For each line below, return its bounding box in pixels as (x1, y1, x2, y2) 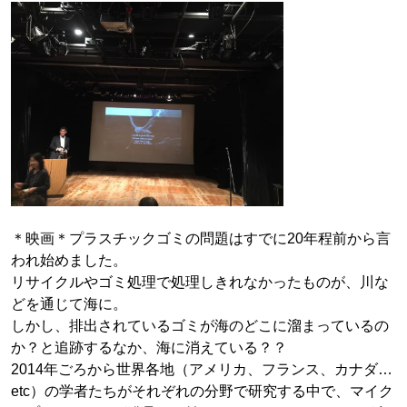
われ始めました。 (11, 253, 127, 268)
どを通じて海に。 (11, 296, 127, 312)
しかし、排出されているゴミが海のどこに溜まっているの (11, 318, 389, 333)
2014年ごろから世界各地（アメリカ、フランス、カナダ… (11, 362, 392, 377)
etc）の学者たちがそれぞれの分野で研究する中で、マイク (11, 383, 393, 399)
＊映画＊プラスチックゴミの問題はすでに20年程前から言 (11, 231, 391, 246)
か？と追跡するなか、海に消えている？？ (11, 340, 287, 355)
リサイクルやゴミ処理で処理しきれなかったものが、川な (11, 274, 389, 290)
